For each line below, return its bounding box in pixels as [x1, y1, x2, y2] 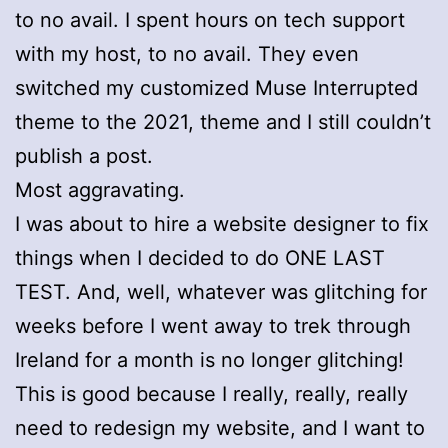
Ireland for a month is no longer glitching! [15, 347, 404, 372]
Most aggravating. [15, 177, 185, 202]
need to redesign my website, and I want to [15, 415, 425, 440]
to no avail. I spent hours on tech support [15, 7, 405, 32]
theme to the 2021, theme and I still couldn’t [15, 109, 431, 134]
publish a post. [15, 143, 153, 168]
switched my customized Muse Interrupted [15, 75, 418, 100]
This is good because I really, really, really [15, 381, 408, 406]
